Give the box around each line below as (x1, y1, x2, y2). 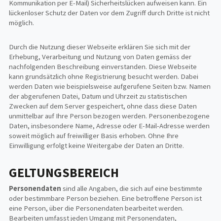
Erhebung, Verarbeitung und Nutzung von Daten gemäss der (9, 52, 192, 62)
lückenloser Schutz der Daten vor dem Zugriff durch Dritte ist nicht (9, 8, 210, 17)
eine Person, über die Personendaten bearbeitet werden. (9, 204, 184, 213)
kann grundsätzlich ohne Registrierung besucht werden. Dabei (9, 72, 199, 81)
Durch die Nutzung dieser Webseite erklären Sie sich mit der (9, 42, 191, 52)
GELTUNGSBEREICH (9, 164, 119, 181)
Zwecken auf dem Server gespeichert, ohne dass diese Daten (9, 102, 197, 111)
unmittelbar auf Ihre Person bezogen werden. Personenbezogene (9, 111, 210, 121)
